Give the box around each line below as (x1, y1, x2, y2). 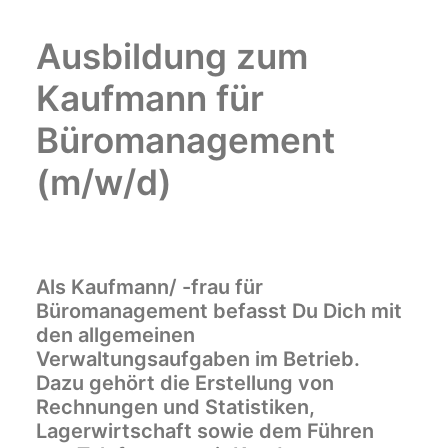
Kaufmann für (36, 77, 264, 119)
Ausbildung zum (36, 35, 308, 77)
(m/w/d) (36, 161, 172, 203)
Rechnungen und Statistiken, (36, 395, 315, 419)
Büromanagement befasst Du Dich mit (36, 299, 402, 323)
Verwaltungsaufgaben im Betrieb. (36, 347, 360, 371)
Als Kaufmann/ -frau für (36, 275, 263, 299)
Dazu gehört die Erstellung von (36, 371, 334, 395)
